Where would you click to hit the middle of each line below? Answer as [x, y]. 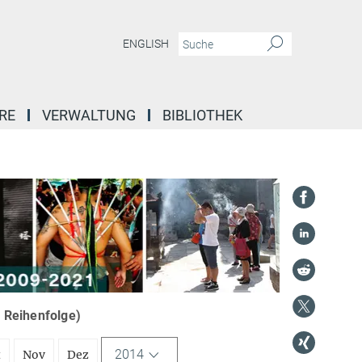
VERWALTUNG [89, 115]
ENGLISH [146, 44]
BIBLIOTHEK [202, 115]
